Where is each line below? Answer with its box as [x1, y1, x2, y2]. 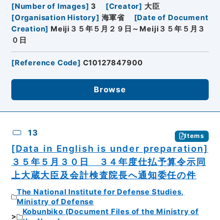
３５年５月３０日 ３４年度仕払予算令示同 [11, 156, 206, 167]
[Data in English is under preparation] [11, 142, 208, 154]
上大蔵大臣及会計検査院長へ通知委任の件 [11, 169, 196, 180]
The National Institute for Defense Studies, [16, 188, 185, 197]
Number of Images [14, 1, 86, 11]
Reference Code [14, 58, 78, 67]
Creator [109, 1, 139, 11]
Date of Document [137, 13, 209, 22]
